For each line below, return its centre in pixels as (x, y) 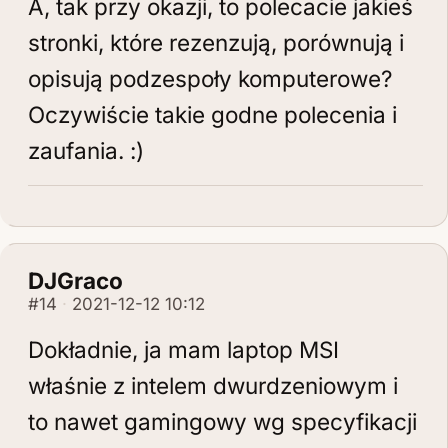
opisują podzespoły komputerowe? (210, 78)
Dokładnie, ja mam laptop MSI (183, 349)
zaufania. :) (86, 150)
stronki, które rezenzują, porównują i (216, 42)
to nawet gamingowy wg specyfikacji (222, 421)
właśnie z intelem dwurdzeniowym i (213, 385)
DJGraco (75, 280)
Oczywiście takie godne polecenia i (212, 114)
